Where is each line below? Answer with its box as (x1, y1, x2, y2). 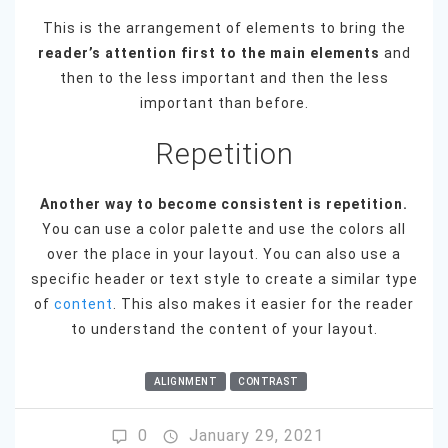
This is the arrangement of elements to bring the (42, 20, 406, 37)
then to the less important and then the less (59, 70, 389, 87)
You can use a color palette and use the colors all (42, 221, 406, 238)
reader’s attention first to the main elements (37, 45, 380, 62)
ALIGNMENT (153, 376, 218, 388)
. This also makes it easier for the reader (113, 296, 414, 313)
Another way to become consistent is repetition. (40, 196, 408, 213)
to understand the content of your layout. (70, 321, 378, 338)
